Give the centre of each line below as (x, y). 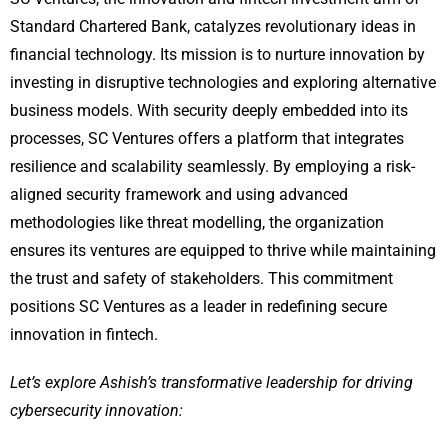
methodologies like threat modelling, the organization (197, 223)
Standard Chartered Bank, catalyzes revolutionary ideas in (213, 27)
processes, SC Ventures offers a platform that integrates (207, 139)
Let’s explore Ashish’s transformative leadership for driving (211, 383)
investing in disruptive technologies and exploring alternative (223, 83)
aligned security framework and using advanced (179, 195)
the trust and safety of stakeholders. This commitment (201, 279)
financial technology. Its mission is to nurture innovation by (217, 55)
